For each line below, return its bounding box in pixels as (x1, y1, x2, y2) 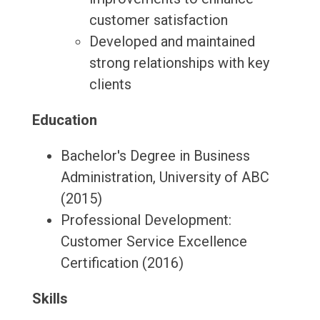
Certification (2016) (60, 254, 184, 272)
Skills (31, 290, 68, 308)
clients (89, 76, 131, 94)
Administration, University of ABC (60, 169, 269, 186)
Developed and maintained (89, 33, 255, 51)
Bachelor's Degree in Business (60, 147, 250, 165)
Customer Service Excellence (60, 233, 247, 251)
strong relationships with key (89, 54, 269, 72)
